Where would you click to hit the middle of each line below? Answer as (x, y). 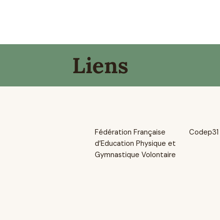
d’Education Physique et (136, 144)
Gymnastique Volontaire (136, 155)
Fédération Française (130, 132)
